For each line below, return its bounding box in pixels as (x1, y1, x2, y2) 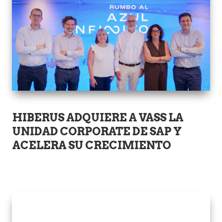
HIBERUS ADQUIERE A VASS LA (12, 111, 184, 124)
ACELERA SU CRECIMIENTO (12, 139, 171, 152)
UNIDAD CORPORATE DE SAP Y (12, 125, 182, 138)
